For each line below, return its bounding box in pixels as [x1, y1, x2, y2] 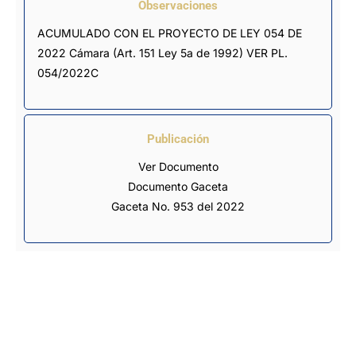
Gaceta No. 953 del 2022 [111, 199, 245, 213]
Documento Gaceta [128, 179, 228, 193]
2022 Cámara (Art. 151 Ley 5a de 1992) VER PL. [37, 45, 288, 60]
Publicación [147, 131, 209, 146]
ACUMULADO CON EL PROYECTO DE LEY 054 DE [37, 25, 302, 40]
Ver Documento [137, 159, 219, 173]
